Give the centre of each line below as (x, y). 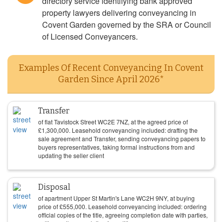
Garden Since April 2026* (111, 79)
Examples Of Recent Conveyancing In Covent (111, 68)
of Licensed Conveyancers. (90, 36)
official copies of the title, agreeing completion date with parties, (123, 215)
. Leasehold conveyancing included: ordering (146, 206)
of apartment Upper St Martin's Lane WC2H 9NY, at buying (116, 198)
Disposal (54, 187)
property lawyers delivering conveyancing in (119, 13)
